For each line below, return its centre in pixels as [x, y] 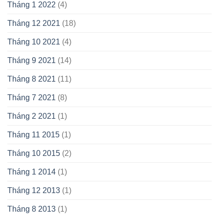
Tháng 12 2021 [34, 23]
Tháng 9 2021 [32, 60]
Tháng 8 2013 [32, 209]
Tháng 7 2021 [32, 97]
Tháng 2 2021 [32, 116]
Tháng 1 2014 [32, 172]
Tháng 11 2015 [33, 134]
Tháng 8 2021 [32, 79]
